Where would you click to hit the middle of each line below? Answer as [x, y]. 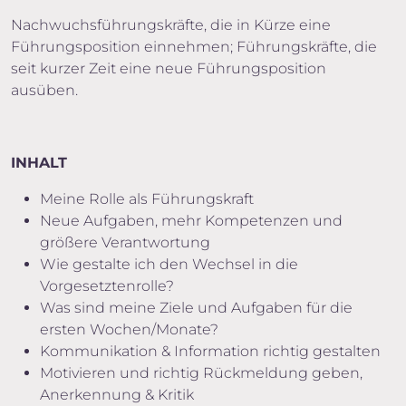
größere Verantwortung [125, 242]
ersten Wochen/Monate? [129, 329]
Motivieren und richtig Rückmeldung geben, [201, 373]
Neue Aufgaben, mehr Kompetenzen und [191, 221]
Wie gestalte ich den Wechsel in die [169, 264]
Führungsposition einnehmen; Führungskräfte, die [194, 47]
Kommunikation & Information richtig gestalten [210, 351]
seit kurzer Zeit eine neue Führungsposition [169, 68]
